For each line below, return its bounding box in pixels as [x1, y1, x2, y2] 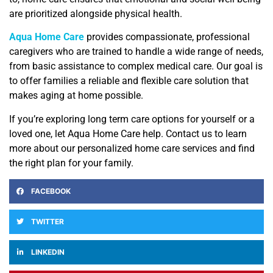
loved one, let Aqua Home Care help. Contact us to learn [9, 127, 247, 140]
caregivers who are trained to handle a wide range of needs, [9, 46, 263, 58]
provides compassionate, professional [87, 31, 250, 43]
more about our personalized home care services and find [9, 142, 255, 154]
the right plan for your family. [9, 157, 133, 169]
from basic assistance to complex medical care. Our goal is [9, 60, 263, 73]
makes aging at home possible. [9, 90, 143, 102]
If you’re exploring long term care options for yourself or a [9, 113, 255, 125]
